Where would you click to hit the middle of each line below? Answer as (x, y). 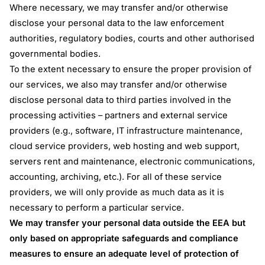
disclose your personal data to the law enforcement (117, 23)
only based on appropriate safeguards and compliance (124, 238)
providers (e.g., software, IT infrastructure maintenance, (126, 130)
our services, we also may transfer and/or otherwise (119, 84)
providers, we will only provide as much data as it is (117, 192)
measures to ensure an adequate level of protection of (125, 253)
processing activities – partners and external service (119, 115)
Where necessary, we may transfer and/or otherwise (119, 7)
